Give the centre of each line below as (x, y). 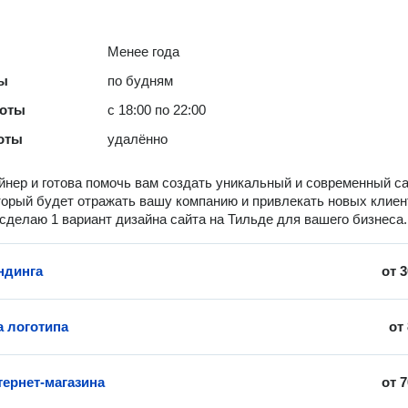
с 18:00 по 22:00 (157, 110)
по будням (141, 81)
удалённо (138, 139)
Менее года (144, 51)
